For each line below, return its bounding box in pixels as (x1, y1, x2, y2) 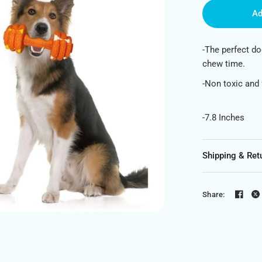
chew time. (202, 58, 248, 69)
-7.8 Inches (202, 112, 247, 123)
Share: (202, 189, 225, 199)
